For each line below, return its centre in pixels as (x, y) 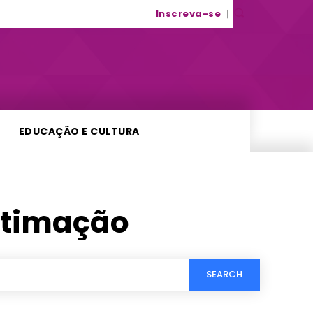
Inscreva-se (188, 14)
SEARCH (224, 275)
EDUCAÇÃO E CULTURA (79, 131)
